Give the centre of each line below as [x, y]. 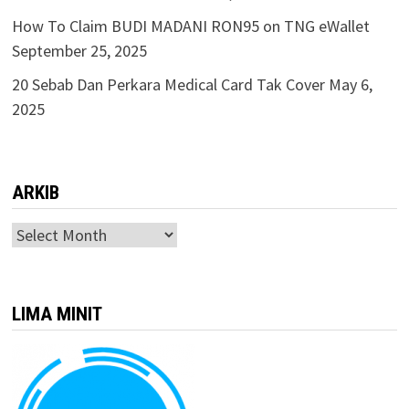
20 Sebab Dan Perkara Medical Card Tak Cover [168, 84]
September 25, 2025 [79, 51]
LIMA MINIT [57, 314]
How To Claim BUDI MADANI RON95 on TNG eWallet [190, 26]
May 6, [350, 84]
